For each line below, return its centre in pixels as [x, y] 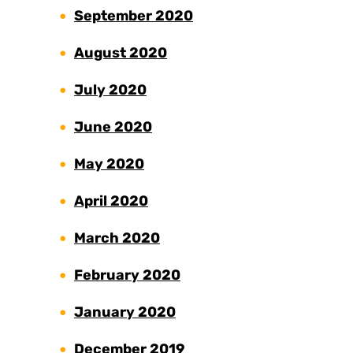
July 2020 [110, 90]
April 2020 [111, 201]
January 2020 [125, 312]
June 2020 [113, 127]
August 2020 [121, 53]
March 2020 [117, 238]
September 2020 [134, 16]
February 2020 [127, 275]
